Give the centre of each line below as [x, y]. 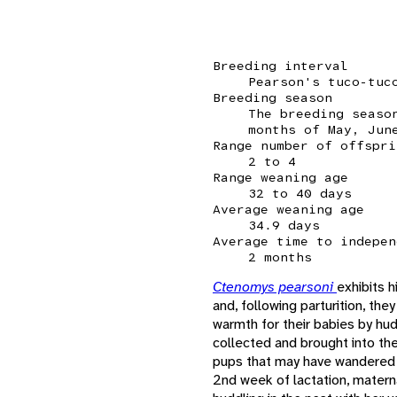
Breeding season [272, 97]
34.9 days [284, 225]
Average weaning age [288, 209]
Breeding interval [280, 65]
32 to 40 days [300, 193]
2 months [280, 257]
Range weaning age [280, 177]
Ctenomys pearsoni [275, 286]
